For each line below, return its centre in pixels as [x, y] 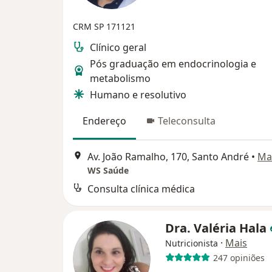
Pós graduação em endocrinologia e [173, 63]
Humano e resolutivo [138, 94]
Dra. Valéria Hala [217, 228]
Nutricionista [192, 243]
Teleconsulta [187, 121]
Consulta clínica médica [141, 189]
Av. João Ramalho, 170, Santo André [168, 157]
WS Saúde [108, 171]
